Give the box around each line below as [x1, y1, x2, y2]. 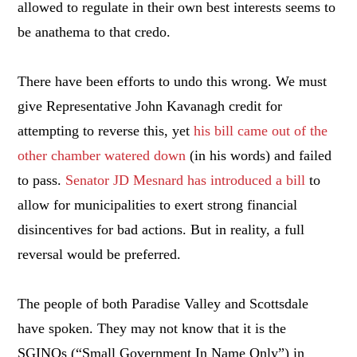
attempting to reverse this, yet [18, 122, 194, 139]
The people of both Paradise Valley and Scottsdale [18, 295, 309, 312]
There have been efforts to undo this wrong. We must [18, 73, 328, 89]
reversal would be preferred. [18, 245, 182, 262]
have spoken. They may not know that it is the [18, 320, 287, 336]
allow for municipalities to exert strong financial [18, 196, 298, 213]
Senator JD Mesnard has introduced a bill [65, 171, 310, 188]
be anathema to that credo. [18, 23, 171, 40]
